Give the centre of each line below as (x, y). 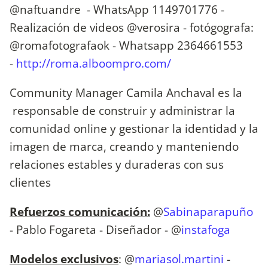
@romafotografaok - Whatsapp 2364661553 (126, 45)
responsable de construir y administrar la (122, 110)
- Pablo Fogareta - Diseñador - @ (95, 230)
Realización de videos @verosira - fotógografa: (132, 27)
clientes (30, 182)
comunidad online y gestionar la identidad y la (134, 128)
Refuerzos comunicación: (80, 212)
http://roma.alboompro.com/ (94, 63)
